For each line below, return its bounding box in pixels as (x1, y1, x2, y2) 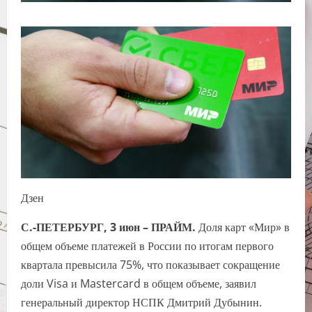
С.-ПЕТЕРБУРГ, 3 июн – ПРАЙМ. (21, 219, 196, 235)
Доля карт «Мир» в (196, 219, 290, 235)
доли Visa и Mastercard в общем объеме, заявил (21, 276, 256, 292)
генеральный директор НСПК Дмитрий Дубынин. (21, 295, 262, 311)
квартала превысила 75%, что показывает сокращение (21, 257, 280, 273)
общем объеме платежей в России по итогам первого (21, 238, 274, 254)
